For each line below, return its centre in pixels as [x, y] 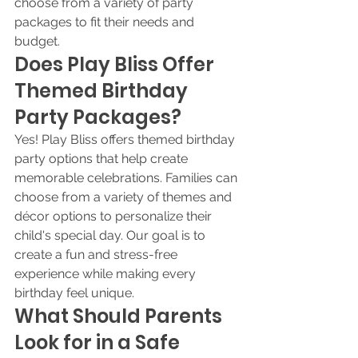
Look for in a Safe [99, 342]
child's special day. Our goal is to [111, 235]
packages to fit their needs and [106, 22]
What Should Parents [120, 316]
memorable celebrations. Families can [127, 178]
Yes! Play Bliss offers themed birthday [126, 139]
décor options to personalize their [115, 216]
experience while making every [107, 274]
